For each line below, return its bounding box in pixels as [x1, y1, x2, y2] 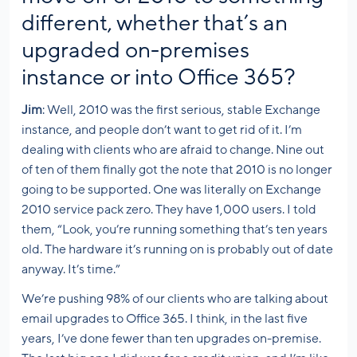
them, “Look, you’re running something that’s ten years [22, 222, 328, 237]
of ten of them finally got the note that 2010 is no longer [22, 163, 332, 178]
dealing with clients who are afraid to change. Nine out [22, 143, 324, 158]
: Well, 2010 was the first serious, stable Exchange [42, 103, 320, 118]
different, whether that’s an [22, 11, 288, 36]
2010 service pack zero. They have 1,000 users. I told [22, 202, 316, 218]
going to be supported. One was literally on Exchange [22, 182, 321, 198]
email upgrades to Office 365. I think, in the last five [22, 312, 308, 327]
